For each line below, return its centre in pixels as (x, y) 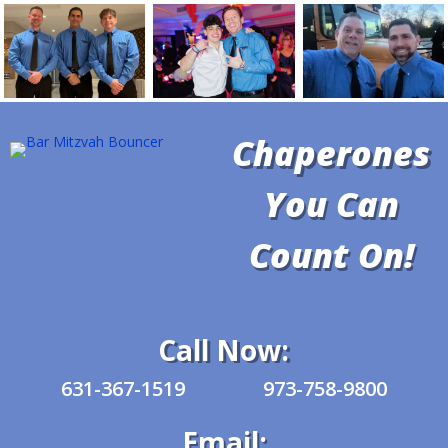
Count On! (331, 255)
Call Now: (224, 350)
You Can (331, 204)
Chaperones (331, 153)
